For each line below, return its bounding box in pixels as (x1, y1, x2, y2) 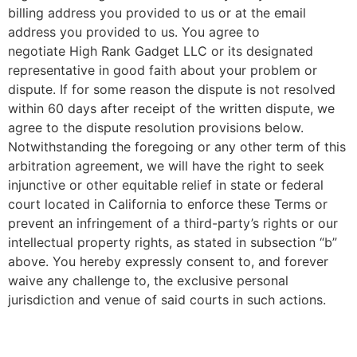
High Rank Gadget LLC (69, 43, 207, 59)
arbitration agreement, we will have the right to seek (8, 158, 324, 174)
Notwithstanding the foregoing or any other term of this (8, 139, 346, 155)
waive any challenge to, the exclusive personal (8, 273, 288, 288)
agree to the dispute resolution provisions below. (8, 120, 304, 135)
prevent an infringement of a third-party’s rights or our (8, 215, 338, 231)
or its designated (207, 43, 313, 59)
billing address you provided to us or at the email (8, 5, 306, 21)
